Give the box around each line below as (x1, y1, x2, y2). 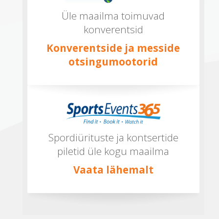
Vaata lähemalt (73, 162, 153, 176)
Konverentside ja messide (46, 41, 180, 55)
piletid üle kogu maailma (57, 144, 170, 158)
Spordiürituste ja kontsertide (48, 130, 178, 144)
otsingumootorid (68, 54, 158, 68)
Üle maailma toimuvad (62, 8, 165, 22)
